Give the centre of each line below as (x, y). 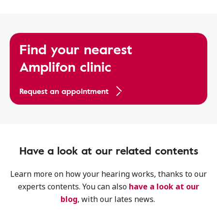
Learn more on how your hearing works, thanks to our (108, 174)
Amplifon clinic (65, 66)
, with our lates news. (117, 199)
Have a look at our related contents (108, 150)
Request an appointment (64, 91)
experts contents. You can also (73, 186)
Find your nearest (76, 49)
